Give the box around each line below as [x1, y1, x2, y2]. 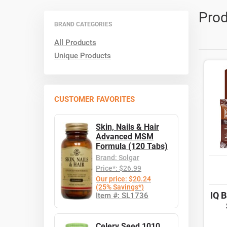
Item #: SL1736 [96, 191, 148, 200]
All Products [54, 38, 96, 47]
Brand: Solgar [96, 154, 139, 162]
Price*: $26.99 [96, 164, 141, 172]
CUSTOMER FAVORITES [54, 95, 135, 104]
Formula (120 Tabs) [96, 141, 168, 151]
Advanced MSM [96, 132, 154, 141]
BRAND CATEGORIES [54, 21, 112, 28]
